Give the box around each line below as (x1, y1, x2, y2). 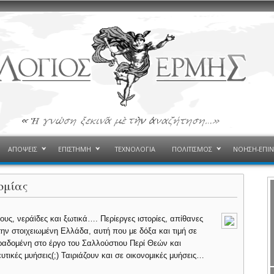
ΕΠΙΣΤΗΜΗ (57, 144, 91, 154)
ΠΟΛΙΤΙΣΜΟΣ (171, 144, 212, 154)
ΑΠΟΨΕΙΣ (7, 144, 37, 154)
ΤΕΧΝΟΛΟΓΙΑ (114, 144, 155, 154)
